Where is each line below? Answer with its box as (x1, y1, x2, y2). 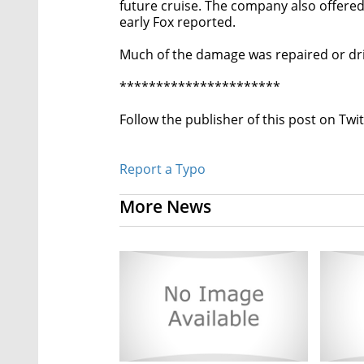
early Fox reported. (119, 13, 236, 32)
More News (119, 195, 211, 219)
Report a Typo (119, 160, 206, 179)
